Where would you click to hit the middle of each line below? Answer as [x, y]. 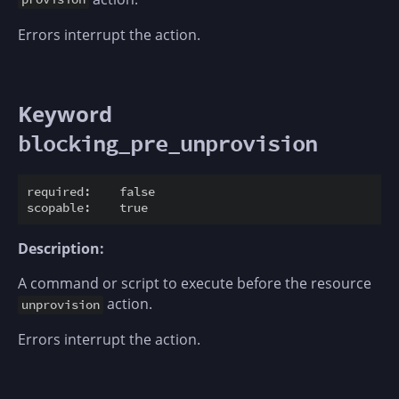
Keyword [65, 113]
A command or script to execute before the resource [195, 284]
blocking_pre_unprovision [167, 143]
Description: [61, 249]
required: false [91, 192]
